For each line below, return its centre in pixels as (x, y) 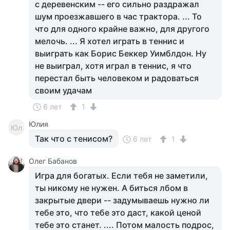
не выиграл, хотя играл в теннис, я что (113, 66)
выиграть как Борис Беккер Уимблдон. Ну (121, 53)
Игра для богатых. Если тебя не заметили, (121, 176)
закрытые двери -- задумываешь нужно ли (122, 200)
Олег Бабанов (53, 161)
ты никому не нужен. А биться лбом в (111, 188)
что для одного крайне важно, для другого (122, 29)
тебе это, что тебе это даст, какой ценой (118, 213)
